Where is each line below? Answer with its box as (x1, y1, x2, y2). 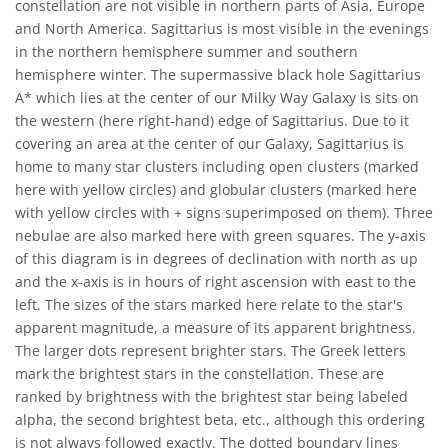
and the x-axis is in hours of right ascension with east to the (15, 272, 416, 291)
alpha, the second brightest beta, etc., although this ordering (15, 410, 425, 429)
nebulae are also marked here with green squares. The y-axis (15, 226, 426, 245)
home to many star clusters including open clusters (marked (15, 157, 419, 176)
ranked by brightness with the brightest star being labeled (15, 387, 408, 406)
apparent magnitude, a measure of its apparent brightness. (15, 318, 416, 337)
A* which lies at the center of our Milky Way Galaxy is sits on (15, 88, 419, 107)
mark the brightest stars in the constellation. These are (15, 364, 384, 383)
